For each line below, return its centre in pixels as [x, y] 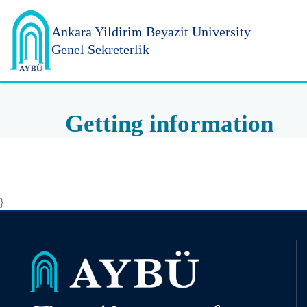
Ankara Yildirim [97, 31]
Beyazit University [198, 31]
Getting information [169, 124]
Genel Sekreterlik [100, 49]
